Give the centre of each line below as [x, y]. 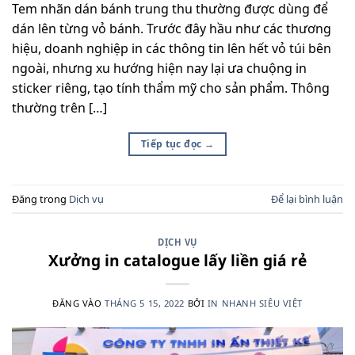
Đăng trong [40, 198]
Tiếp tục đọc [172, 144]
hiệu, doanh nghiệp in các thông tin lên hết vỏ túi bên [172, 49]
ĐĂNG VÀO [79, 303]
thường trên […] [59, 108]
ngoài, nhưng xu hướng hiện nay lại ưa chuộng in [159, 69]
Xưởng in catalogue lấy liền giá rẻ [177, 260]
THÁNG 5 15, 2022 [145, 303]
